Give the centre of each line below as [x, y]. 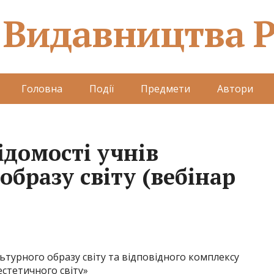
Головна [42, 89]
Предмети [165, 89]
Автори [235, 89]
